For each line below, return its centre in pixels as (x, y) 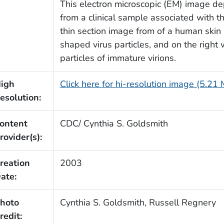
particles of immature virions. (118, 58)
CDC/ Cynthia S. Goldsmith (114, 123)
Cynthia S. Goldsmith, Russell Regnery (138, 202)
